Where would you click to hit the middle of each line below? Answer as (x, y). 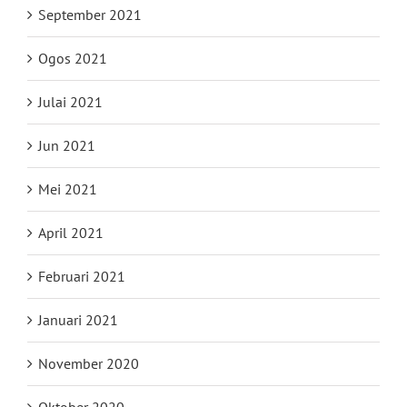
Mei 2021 (68, 189)
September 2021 (90, 14)
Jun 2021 (67, 145)
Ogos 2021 (73, 58)
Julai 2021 (70, 101)
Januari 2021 (78, 319)
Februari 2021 (82, 276)
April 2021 (71, 232)
